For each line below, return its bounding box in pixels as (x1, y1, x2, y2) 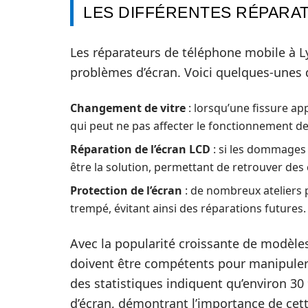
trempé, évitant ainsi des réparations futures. (70, 201, 306, 217)
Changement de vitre (70, 100, 186, 116)
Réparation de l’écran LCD (70, 142, 210, 157)
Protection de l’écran (70, 183, 182, 199)
